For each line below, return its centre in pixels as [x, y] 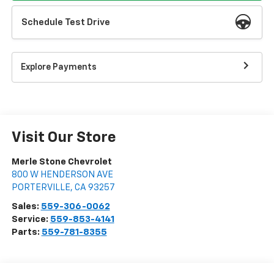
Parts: [26, 232]
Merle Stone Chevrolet [61, 162]
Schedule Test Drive [66, 23]
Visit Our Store [64, 138]
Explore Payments [58, 67]
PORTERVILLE [41, 188]
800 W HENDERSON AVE [62, 175]
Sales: [26, 207]
